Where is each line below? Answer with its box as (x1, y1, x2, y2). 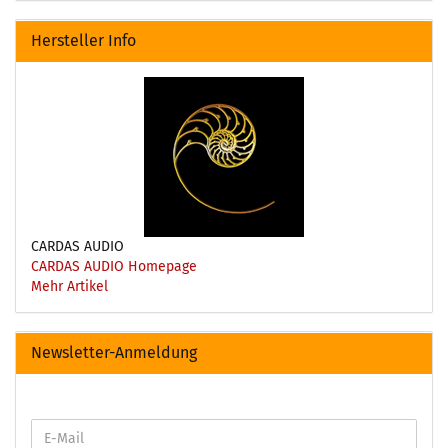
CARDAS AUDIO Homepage (31, 258, 197, 275)
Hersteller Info (31, 31, 136, 50)
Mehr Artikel (31, 278, 108, 295)
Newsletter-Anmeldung (31, 343, 197, 362)
